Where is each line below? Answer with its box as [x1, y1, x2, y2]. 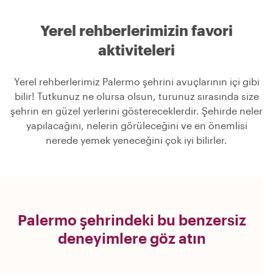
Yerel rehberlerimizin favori [40, 21, 233, 39]
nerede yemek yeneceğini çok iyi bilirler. [46, 133, 227, 146]
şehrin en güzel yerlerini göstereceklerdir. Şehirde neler [10, 104, 263, 116]
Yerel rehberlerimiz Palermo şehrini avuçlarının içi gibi [13, 75, 260, 87]
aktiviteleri [98, 40, 175, 58]
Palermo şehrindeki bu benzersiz [17, 210, 246, 229]
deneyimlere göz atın [57, 229, 206, 247]
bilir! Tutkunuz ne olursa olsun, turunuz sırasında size [14, 90, 259, 102]
